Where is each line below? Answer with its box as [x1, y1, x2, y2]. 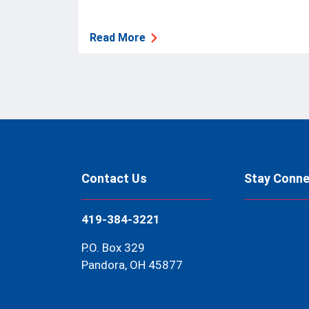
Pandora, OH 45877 [81, 257, 183, 272]
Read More [90, 30, 146, 44]
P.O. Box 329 [81, 240, 145, 255]
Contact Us [81, 170, 147, 186]
